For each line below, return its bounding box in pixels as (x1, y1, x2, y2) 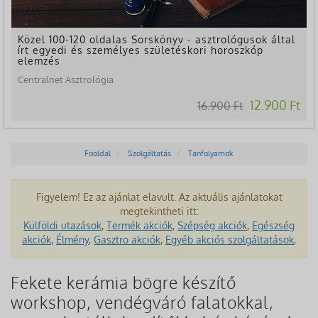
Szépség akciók (177, 219, 247, 231)
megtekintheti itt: (119, 204, 199, 217)
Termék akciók (106, 219, 172, 231)
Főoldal (84, 148, 111, 158)
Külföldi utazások (23, 219, 102, 231)
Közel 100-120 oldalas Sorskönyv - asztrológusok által (18, 33, 295, 45)
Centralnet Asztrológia (18, 73, 114, 85)
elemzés (18, 54, 60, 67)
